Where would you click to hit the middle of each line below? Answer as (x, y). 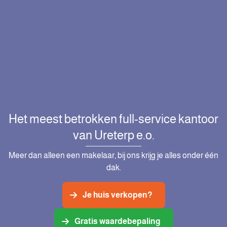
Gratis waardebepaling (117, 221)
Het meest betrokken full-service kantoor (113, 119)
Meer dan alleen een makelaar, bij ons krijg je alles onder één (113, 155)
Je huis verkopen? (117, 195)
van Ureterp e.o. (113, 135)
